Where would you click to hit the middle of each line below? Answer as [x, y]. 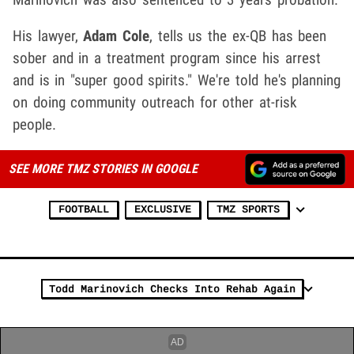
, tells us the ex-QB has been [238, 36]
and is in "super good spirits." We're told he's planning [177, 80]
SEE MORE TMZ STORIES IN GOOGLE [103, 168]
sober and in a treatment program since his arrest [167, 58]
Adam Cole [117, 36]
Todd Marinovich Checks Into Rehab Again [172, 289]
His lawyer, [48, 36]
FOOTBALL [84, 209]
